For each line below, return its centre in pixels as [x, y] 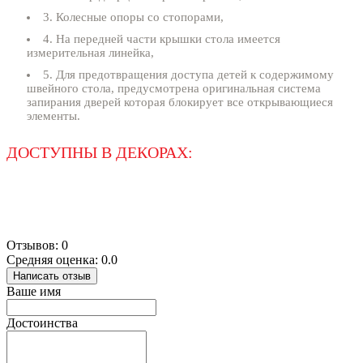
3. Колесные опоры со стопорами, [133, 17]
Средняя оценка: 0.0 [62, 260]
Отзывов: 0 [37, 246]
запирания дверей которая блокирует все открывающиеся [180, 102]
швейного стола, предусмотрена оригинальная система [174, 89]
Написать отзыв [52, 276]
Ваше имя [34, 292]
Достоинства [42, 323]
